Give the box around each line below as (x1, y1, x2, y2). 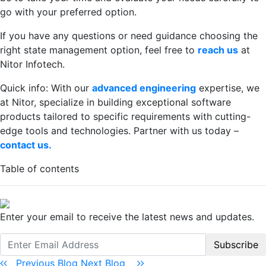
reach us (198, 44, 238, 56)
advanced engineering (92, 82, 196, 94)
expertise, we (196, 82, 259, 94)
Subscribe (214, 239, 258, 251)
